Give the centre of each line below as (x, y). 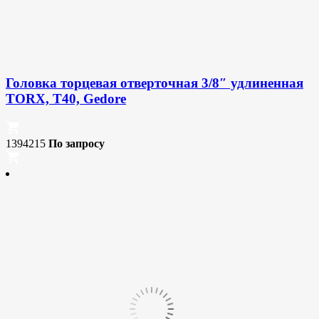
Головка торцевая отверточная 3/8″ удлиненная (155, 83)
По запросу (77, 143)
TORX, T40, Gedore (66, 98)
